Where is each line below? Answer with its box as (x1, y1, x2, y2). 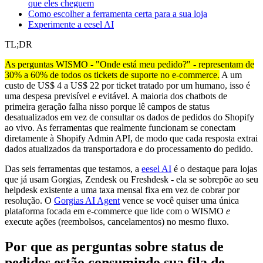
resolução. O (5, 195, 54, 205)
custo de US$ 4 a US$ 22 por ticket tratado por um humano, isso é (5, 80, 250, 90)
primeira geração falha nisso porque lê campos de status (5, 101, 210, 112)
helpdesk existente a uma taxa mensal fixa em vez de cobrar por (5, 184, 240, 195)
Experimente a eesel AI (28, 19, 114, 29)
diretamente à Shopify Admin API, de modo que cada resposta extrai (5, 133, 258, 143)
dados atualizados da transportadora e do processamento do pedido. (5, 143, 253, 154)
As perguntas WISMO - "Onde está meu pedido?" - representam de (5, 59, 254, 69)
